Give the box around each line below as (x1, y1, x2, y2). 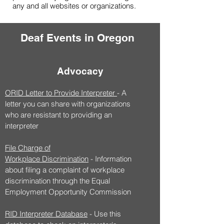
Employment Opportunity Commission (5, 187, 131, 196)
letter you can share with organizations (5, 99, 130, 108)
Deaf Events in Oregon (20, 31, 134, 44)
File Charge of (5, 143, 50, 152)
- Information (88, 154, 131, 163)
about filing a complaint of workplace (5, 165, 124, 174)
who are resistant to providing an (5, 110, 112, 119)
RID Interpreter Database (5, 209, 87, 218)
